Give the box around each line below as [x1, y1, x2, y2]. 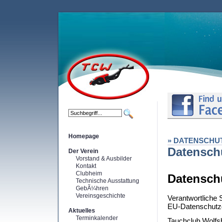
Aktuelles [68, 207, 95, 214]
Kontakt [76, 163, 96, 169]
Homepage [68, 133, 99, 140]
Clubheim [76, 170, 102, 177]
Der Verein [68, 148, 98, 155]
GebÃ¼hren [76, 185, 109, 192]
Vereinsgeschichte [76, 192, 125, 199]
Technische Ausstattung [76, 177, 139, 184]
